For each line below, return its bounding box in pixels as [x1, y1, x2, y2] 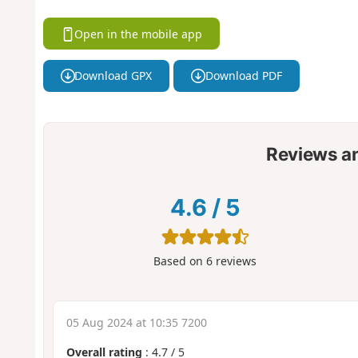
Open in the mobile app [74, 26, 203, 42]
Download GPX [74, 68, 153, 84]
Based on [153, 253, 207, 268]
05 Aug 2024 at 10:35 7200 [66, 315, 207, 331]
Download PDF [205, 68, 282, 84]
